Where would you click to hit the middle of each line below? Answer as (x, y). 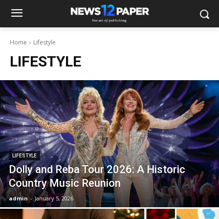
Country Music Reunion (65, 183)
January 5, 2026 (54, 198)
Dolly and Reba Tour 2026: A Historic (97, 169)
